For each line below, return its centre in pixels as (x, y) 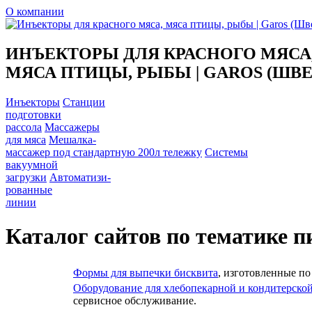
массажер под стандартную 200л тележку (104, 152)
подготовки (33, 114)
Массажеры (72, 127)
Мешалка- (72, 139)
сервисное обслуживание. (135, 300)
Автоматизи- (80, 177)
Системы (226, 152)
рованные (29, 189)
